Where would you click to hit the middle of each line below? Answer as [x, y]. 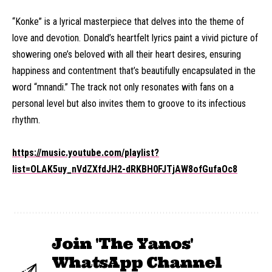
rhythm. [26, 120]
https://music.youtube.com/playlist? [86, 153]
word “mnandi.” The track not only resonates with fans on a [123, 87]
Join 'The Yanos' [122, 244]
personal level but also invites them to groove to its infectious [129, 104]
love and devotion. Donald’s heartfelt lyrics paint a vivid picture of [135, 38]
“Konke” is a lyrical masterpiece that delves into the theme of [128, 22]
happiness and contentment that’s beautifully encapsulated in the [134, 71]
